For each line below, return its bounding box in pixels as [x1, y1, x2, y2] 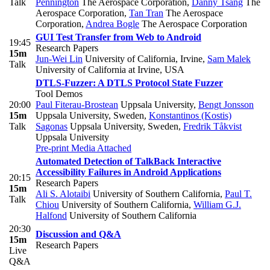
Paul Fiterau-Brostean [36, 99, 118, 110]
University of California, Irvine [83, 54, 202, 64]
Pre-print [36, 143, 69, 154]
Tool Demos [36, 89, 83, 99]
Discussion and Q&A [36, 229, 121, 240]
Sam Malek [207, 54, 251, 64]
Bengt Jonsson [198, 99, 254, 110]
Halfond [36, 210, 67, 221]
